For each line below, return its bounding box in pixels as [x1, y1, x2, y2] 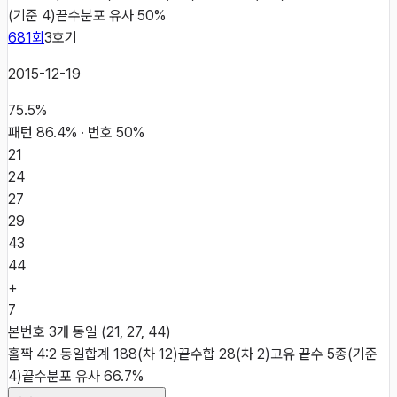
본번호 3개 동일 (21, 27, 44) [8, 323, 171, 340]
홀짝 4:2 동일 [8, 345, 85, 362]
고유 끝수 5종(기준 [270, 345, 378, 362]
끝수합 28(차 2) [178, 345, 270, 362]
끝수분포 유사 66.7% [22, 367, 144, 385]
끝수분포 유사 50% [56, 6, 166, 24]
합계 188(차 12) [85, 345, 178, 362]
